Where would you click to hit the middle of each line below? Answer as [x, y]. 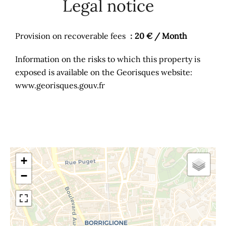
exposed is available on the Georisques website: [104, 72]
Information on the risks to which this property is [108, 59]
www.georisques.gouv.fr [60, 85]
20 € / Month [161, 36]
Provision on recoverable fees [71, 36]
